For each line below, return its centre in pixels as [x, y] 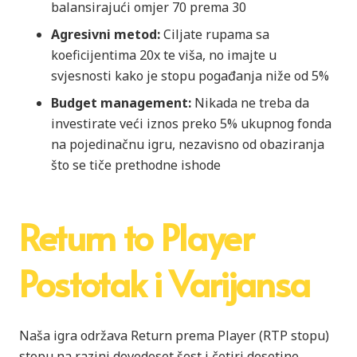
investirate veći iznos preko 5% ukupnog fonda [191, 123]
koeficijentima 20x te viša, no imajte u [164, 55]
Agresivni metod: [106, 34]
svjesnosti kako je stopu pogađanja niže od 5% [190, 75]
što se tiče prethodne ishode [136, 165]
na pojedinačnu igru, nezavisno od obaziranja [188, 144]
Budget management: [121, 102]
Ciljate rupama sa [215, 34]
